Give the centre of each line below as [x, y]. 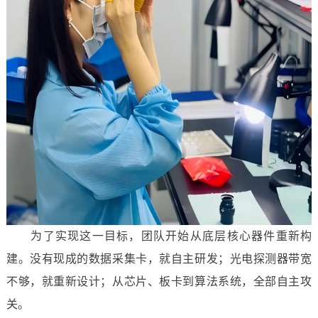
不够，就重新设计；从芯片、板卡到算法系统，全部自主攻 [159, 281]
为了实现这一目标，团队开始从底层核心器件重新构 [159, 236]
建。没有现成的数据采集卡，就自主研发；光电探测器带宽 [159, 259]
